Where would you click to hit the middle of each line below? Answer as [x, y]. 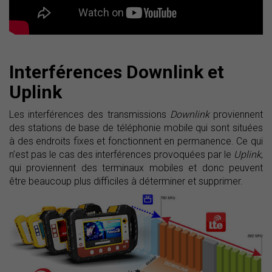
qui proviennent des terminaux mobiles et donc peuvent [136, 168]
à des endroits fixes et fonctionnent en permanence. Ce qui [136, 141]
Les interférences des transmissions [90, 115]
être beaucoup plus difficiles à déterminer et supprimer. [126, 182]
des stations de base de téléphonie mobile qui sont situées [136, 128]
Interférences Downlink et [117, 72]
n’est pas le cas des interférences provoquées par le [121, 155]
